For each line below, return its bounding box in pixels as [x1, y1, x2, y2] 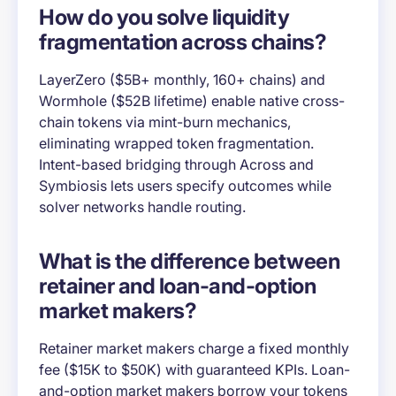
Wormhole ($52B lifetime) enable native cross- [39, 92, 345, 110]
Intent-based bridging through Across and [39, 156, 314, 174]
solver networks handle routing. [39, 198, 246, 217]
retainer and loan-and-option [39, 273, 316, 300]
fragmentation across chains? [39, 29, 326, 56]
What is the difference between [39, 248, 339, 275]
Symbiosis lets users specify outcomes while [39, 177, 331, 195]
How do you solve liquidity [39, 4, 289, 31]
